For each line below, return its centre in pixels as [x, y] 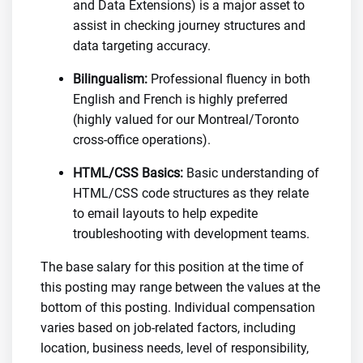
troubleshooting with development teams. [191, 234]
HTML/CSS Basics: [128, 173]
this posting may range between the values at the [180, 287]
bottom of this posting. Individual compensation [178, 307]
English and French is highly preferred [180, 99]
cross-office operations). [142, 140]
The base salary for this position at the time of [172, 267]
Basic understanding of [251, 173]
